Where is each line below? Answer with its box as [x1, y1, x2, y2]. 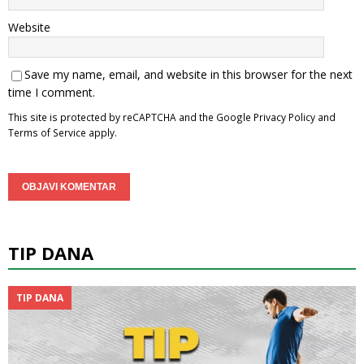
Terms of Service [8, 126, 86, 140]
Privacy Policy [253, 110, 315, 124]
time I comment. [8, 84, 95, 101]
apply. [86, 126, 117, 140]
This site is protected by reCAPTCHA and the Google [8, 110, 253, 124]
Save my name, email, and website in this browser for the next [24, 67, 353, 83]
